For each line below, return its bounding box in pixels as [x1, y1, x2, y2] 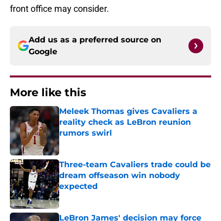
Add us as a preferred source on [29, 35, 161, 45]
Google [29, 47, 57, 57]
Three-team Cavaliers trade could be [59, 160, 211, 170]
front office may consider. [10, 3, 109, 14]
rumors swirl [59, 128, 112, 138]
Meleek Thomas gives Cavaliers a [59, 107, 197, 116]
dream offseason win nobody [59, 171, 180, 181]
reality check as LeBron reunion [59, 117, 191, 127]
